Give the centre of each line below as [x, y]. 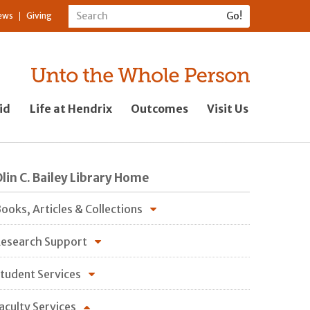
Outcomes [159, 108]
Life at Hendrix [71, 108]
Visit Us [228, 108]
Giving [39, 16]
